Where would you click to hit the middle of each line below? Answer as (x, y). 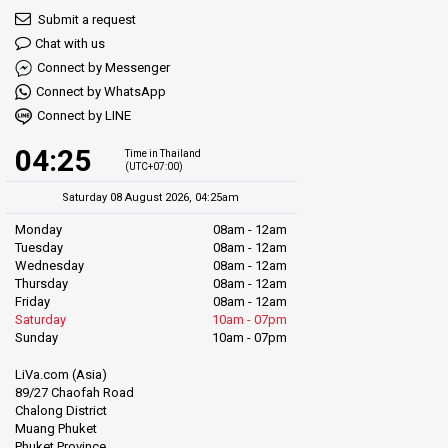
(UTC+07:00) (153, 167)
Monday (38, 229)
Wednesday (49, 265)
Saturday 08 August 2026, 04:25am (151, 197)
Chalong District (61, 411)
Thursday (41, 283)
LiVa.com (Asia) (61, 375)
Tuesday (39, 247)
